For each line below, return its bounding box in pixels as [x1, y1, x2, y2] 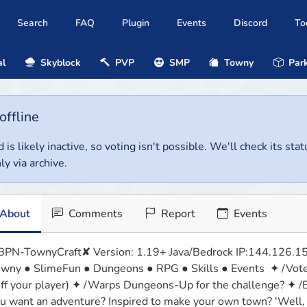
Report [158, 206, 195, 222]
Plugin [122, 16, 149, 30]
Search [17, 16, 48, 30]
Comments [65, 206, 123, 222]
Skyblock [37, 56, 81, 69]
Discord [234, 16, 267, 30]
